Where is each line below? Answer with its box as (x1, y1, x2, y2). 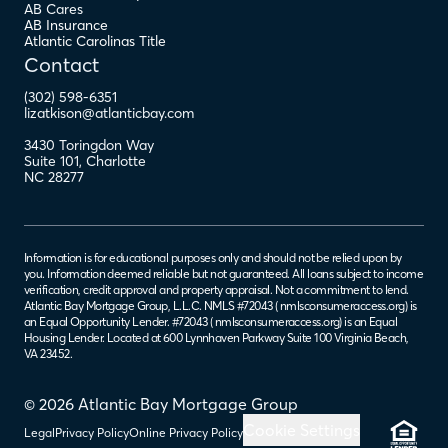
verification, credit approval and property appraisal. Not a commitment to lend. (24, 281, 409, 297)
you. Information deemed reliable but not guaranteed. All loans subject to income (24, 265, 424, 281)
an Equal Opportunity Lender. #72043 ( (24, 313, 213, 329)
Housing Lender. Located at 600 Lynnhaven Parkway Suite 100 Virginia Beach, (24, 329, 409, 345)
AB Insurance (24, 15, 108, 34)
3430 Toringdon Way (24, 135, 154, 154)
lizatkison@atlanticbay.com (24, 103, 194, 122)
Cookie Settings (243, 419, 360, 440)
